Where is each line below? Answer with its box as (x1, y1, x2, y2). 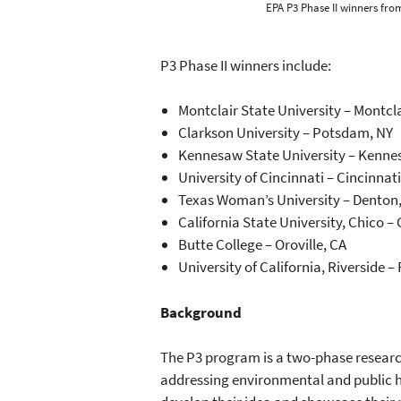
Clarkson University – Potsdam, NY (178, 123, 394, 143)
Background (160, 302, 242, 322)
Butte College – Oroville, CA (178, 235, 347, 255)
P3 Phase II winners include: (160, 55, 331, 75)
